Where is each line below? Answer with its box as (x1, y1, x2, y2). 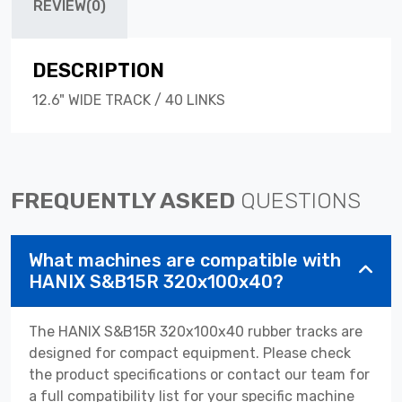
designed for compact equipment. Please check (29, 344, 351, 362)
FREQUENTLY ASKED (11, 186, 240, 214)
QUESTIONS (240, 186, 361, 214)
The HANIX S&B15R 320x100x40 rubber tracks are (29, 322, 363, 340)
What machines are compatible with (29, 249, 341, 271)
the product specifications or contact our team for (29, 365, 370, 383)
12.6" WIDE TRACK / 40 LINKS (32, 91, 225, 109)
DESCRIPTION (32, 58, 164, 82)
